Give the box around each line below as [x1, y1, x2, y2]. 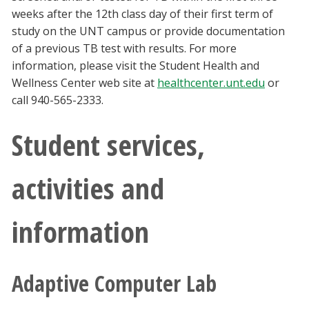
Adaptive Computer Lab [12, 268, 217, 299]
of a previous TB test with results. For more [12, 41, 237, 57]
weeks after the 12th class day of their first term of [12, 6, 273, 22]
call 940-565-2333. [12, 92, 103, 108]
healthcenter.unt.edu [157, 75, 265, 91]
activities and [12, 168, 164, 208]
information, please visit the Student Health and [12, 58, 259, 74]
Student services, [12, 125, 205, 165]
